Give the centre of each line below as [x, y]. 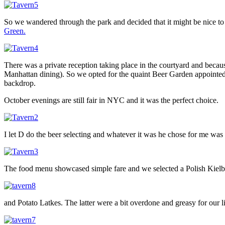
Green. [15, 31]
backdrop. [20, 83]
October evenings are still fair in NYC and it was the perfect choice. [111, 100]
